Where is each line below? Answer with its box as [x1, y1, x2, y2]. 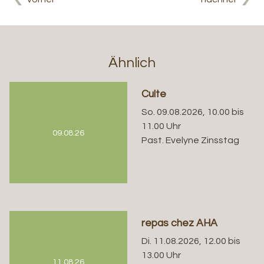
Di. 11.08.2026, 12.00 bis [141, 236, 241, 246]
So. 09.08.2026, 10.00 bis [141, 107, 245, 117]
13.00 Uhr [141, 250, 181, 260]
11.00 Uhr [141, 121, 181, 131]
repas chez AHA [141, 217, 218, 229]
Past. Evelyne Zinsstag [141, 136, 240, 146]
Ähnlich [108, 55, 156, 71]
